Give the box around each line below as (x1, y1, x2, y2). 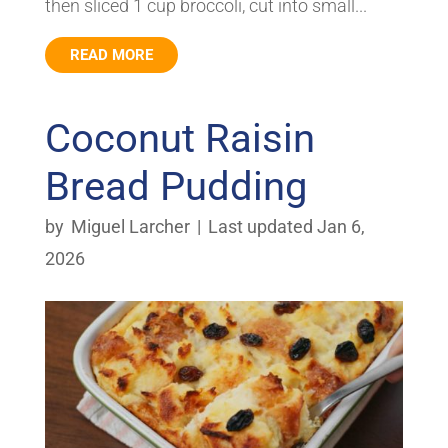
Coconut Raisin (44, 115, 315, 163)
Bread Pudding (44, 163, 307, 211)
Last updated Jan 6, (207, 216, 365, 238)
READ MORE (69, 46, 153, 65)
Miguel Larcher (70, 216, 190, 238)
